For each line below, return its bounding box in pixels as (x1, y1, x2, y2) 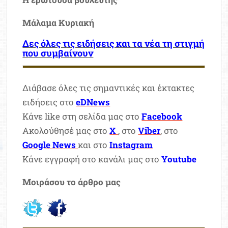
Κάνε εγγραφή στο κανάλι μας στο (22, 153, 162, 165)
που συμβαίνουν (22, 47, 94, 60)
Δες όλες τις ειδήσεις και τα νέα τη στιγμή (22, 37, 205, 50)
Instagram (109, 139, 153, 151)
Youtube (161, 153, 197, 165)
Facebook (141, 110, 183, 123)
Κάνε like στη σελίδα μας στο (22, 110, 142, 123)
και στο (78, 139, 110, 151)
